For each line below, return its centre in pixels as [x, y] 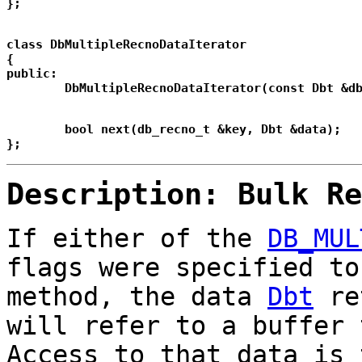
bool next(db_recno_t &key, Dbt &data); [36, 130]
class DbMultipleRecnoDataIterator [126, 45]
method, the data [137, 297]
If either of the [137, 239]
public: [32, 74]
